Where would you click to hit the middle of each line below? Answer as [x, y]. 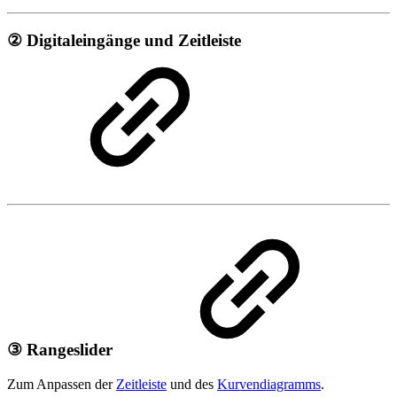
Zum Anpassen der [62, 384]
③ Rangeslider [62, 350]
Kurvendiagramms [269, 384]
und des [192, 384]
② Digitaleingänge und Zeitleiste [124, 40]
